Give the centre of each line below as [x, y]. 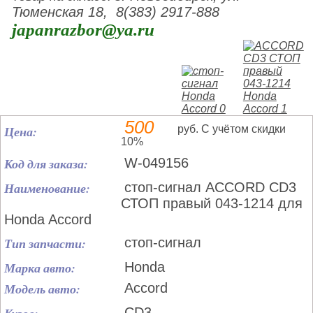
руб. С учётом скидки [232, 129]
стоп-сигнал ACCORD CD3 [210, 187]
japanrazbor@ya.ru [83, 30]
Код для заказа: [46, 164]
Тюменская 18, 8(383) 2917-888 [116, 12]
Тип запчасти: [45, 243]
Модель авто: [42, 289]
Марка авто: [40, 268]
